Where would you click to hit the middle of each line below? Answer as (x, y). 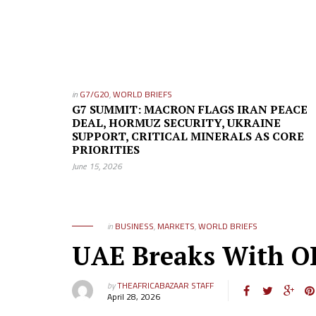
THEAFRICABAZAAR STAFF (165, 285)
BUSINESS (134, 226)
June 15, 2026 (97, 166)
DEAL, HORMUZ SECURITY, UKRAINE (176, 123)
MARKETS (176, 226)
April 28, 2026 (134, 297)
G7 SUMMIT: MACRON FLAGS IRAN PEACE (190, 109)
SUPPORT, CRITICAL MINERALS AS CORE (188, 136)
